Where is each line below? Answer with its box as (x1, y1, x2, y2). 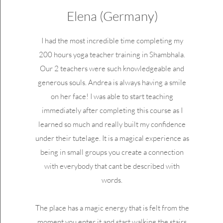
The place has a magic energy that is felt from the (35, 203, 189, 213)
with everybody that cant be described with (44, 161, 180, 171)
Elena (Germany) (66, 8, 158, 24)
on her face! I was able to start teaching (51, 92, 174, 101)
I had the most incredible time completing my (41, 36, 183, 45)
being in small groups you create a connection (40, 147, 184, 157)
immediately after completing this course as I (41, 106, 183, 115)
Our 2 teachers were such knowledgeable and (40, 64, 185, 73)
